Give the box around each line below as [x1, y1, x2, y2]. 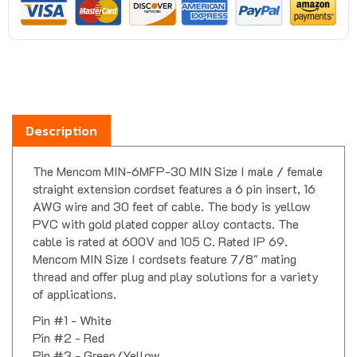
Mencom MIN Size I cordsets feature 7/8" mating [33, 235, 296, 253]
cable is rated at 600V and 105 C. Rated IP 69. [33, 218, 288, 235]
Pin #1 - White [33, 296, 112, 314]
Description [25, 106, 97, 126]
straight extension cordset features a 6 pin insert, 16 [33, 165, 316, 182]
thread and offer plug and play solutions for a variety [33, 253, 319, 270]
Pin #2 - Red [33, 314, 104, 331]
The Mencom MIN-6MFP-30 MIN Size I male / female [33, 147, 323, 165]
